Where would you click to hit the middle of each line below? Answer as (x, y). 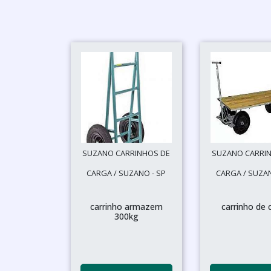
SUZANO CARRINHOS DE (126, 153)
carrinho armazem (126, 207)
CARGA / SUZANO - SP (126, 173)
